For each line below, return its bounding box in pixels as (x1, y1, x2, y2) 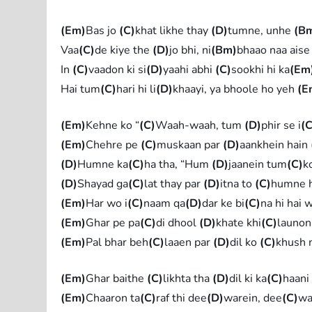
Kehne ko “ (86, 117, 140, 133)
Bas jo (86, 22, 120, 38)
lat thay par (144, 175, 204, 192)
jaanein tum (228, 156, 288, 172)
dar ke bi (202, 195, 245, 211)
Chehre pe (86, 136, 141, 153)
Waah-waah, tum (155, 117, 245, 133)
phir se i (261, 117, 302, 133)
